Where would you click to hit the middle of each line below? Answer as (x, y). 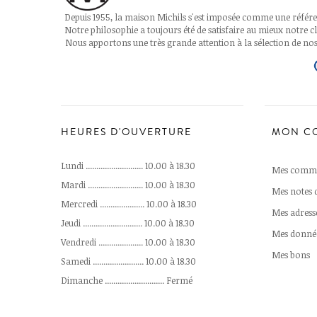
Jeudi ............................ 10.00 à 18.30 (128, 223)
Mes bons (291, 254)
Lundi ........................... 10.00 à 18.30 (128, 165)
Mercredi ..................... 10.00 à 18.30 (129, 203)
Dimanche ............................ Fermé (127, 280)
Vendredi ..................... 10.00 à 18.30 (128, 242)
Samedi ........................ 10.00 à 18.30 (128, 261)
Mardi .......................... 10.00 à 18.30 (128, 184)
